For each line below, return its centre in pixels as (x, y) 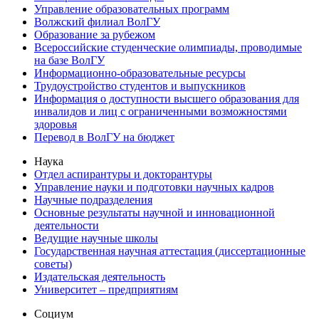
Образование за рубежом (95, 35)
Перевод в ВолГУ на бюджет (104, 137)
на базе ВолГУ (69, 61)
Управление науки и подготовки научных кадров (154, 187)
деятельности (67, 226)
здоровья (56, 125)
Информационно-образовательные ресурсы (140, 73)
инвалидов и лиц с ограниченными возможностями (161, 112)
